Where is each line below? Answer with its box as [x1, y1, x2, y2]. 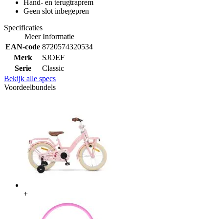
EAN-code [5, 42, 40, 51]
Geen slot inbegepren [23, 6, 89, 15]
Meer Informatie [24, 32, 74, 41]
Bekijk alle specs [4, 74, 56, 83]
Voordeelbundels [4, 83, 56, 91]
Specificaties [4, 23, 43, 32]
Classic [42, 64, 64, 72]
